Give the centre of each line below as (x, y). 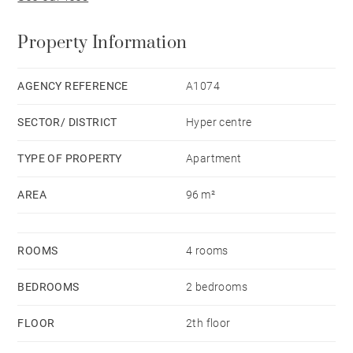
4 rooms (207, 251)
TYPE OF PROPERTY (70, 159)
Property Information (102, 43)
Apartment (214, 159)
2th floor (208, 323)
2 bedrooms (217, 287)
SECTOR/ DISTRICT (67, 123)
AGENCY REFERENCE (73, 86)
